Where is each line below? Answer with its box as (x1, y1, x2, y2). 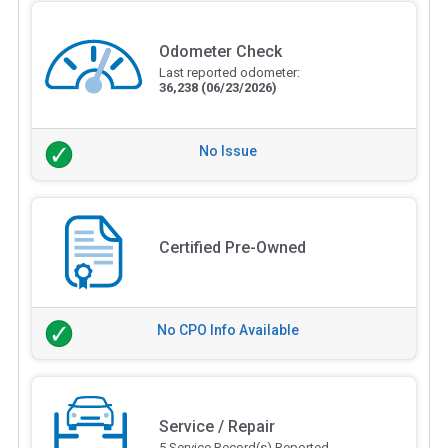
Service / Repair (158, 416, 275, 436)
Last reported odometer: (158, 65, 300, 81)
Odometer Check (158, 42, 282, 62)
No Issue (199, 143, 257, 160)
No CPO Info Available (157, 321, 299, 338)
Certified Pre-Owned (158, 237, 306, 257)
